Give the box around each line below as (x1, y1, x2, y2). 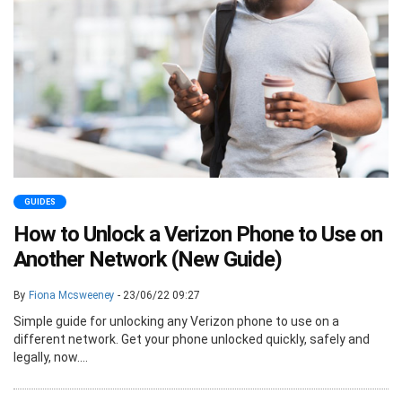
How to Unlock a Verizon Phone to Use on (13, 222, 382, 247)
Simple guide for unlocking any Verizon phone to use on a (13, 314, 339, 328)
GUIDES (24, 197, 56, 206)
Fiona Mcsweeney (29, 289, 115, 301)
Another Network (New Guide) (13, 247, 282, 272)
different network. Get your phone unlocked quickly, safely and (13, 332, 370, 346)
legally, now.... (13, 350, 88, 364)
